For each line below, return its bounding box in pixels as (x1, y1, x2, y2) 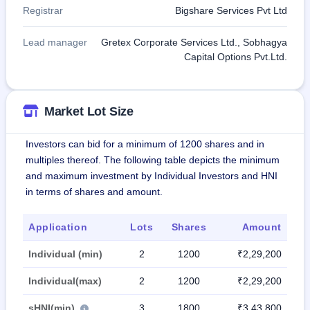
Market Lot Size (44, 104, 134, 118)
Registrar (23, 4, 63, 16)
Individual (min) (28, 248, 102, 259)
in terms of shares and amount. (26, 185, 163, 197)
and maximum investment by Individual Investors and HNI (26, 170, 277, 181)
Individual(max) (28, 275, 102, 286)
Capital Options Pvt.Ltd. (184, 51, 287, 62)
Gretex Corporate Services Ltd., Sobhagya (101, 36, 287, 48)
